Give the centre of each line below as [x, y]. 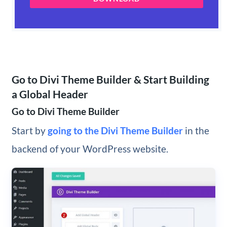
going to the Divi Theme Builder [115, 130]
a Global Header [50, 94]
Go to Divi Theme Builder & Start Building [110, 79]
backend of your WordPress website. [90, 148]
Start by [29, 130]
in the [196, 130]
